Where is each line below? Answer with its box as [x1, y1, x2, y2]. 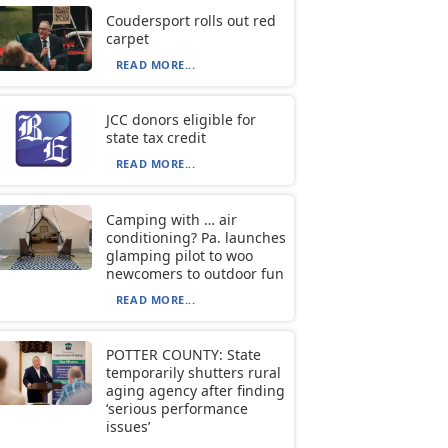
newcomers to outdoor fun [105, 263, 284, 283]
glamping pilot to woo [105, 245, 253, 265]
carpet [105, 28, 149, 48]
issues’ [105, 416, 150, 436]
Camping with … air [105, 209, 237, 229]
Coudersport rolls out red [105, 10, 276, 30]
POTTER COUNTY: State [105, 344, 261, 364]
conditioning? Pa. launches [105, 227, 286, 247]
